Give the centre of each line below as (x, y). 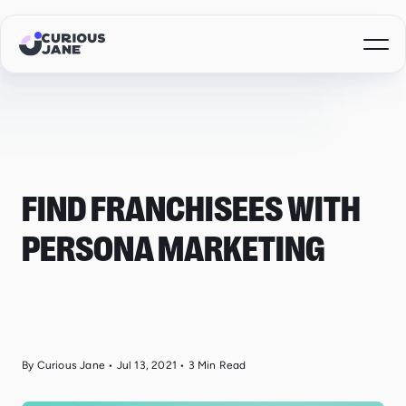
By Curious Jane (65, 365)
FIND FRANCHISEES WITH (191, 209)
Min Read (222, 365)
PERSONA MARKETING (174, 249)
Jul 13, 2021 (147, 365)
